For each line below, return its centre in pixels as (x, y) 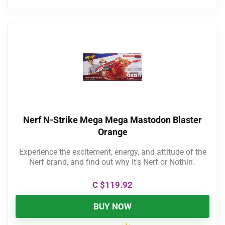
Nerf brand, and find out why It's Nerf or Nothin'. (113, 162)
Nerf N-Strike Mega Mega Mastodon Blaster (113, 120)
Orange (113, 132)
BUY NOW (113, 206)
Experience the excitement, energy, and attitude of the (113, 152)
